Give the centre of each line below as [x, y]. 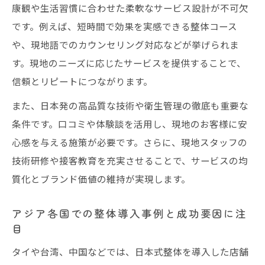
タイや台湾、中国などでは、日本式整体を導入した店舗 [130, 251]
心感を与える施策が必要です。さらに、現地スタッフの [130, 142]
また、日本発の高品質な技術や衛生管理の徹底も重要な [130, 105]
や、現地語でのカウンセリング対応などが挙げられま [125, 44]
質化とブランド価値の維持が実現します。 [101, 178]
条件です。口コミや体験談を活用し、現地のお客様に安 [130, 123]
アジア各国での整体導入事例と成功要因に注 [130, 213]
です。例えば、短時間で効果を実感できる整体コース [125, 26]
